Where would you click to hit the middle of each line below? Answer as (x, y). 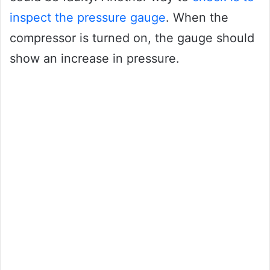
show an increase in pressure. (95, 59)
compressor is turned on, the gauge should (132, 38)
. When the (197, 18)
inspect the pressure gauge (88, 18)
